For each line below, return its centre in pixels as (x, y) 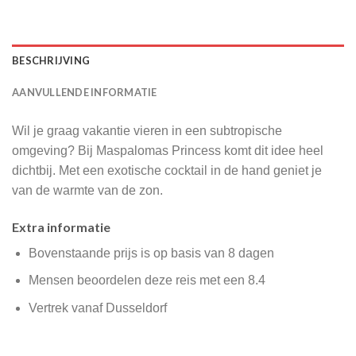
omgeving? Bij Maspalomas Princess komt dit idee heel (168, 150)
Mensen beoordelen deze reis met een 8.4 (147, 281)
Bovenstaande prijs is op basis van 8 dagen (151, 253)
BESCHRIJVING (51, 60)
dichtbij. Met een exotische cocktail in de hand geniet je (167, 170)
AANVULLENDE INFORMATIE (85, 92)
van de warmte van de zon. (87, 190)
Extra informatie (61, 226)
